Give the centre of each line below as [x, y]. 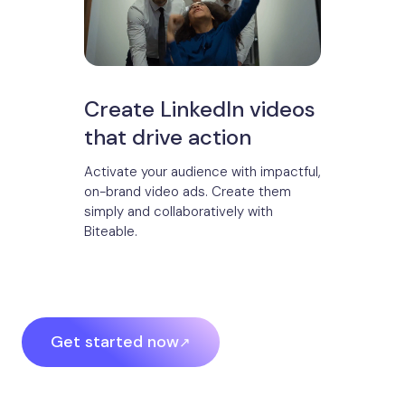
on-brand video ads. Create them [188, 192]
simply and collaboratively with [179, 212]
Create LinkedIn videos [200, 109]
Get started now [115, 342]
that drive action [168, 137]
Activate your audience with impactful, [202, 172]
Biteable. [111, 232]
